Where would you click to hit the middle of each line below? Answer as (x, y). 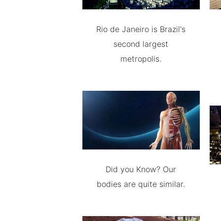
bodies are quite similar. (141, 184)
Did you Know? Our (141, 169)
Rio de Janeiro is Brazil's (141, 29)
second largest (141, 44)
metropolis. (141, 59)
